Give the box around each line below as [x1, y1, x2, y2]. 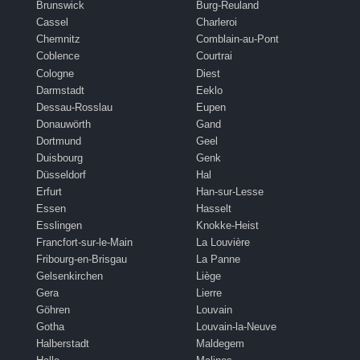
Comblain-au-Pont [196, 33, 279, 46]
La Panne [196, 252, 240, 265]
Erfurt [36, 185, 62, 198]
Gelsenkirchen [36, 269, 103, 282]
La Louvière [196, 235, 250, 248]
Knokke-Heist [196, 219, 259, 231]
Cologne [36, 67, 74, 80]
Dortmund [36, 134, 81, 147]
